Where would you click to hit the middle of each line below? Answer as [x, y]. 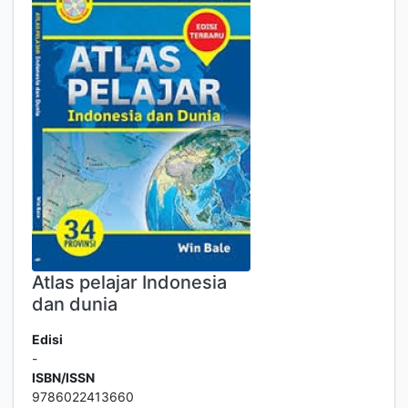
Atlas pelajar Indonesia [129, 282]
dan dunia [75, 304]
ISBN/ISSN [63, 377]
